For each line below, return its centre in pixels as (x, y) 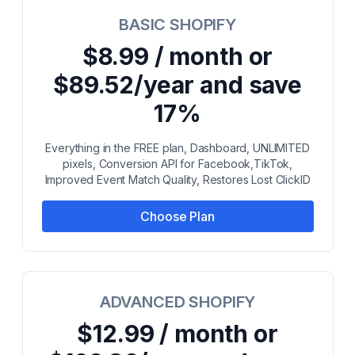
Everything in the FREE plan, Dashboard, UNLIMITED (177, 148)
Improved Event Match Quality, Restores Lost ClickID (177, 179)
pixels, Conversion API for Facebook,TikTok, (177, 164)
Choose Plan (177, 216)
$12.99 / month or (177, 334)
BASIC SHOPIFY (177, 25)
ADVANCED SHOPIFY (177, 302)
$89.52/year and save (177, 85)
